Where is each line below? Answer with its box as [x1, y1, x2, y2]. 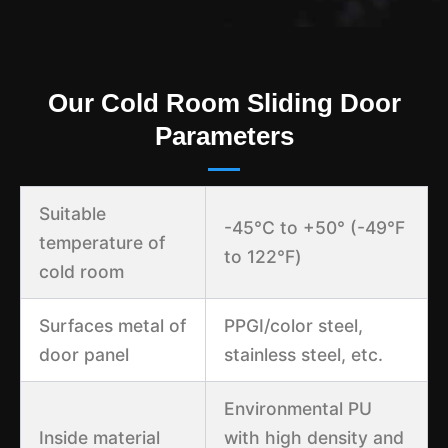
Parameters [154, 120, 294, 151]
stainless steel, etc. [223, 343, 383, 365]
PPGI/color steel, [223, 314, 363, 336]
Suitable [38, 202, 106, 224]
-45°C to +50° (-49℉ [223, 216, 405, 238]
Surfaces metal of [38, 314, 186, 336]
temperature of [38, 231, 165, 253]
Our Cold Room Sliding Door [47, 87, 401, 118]
